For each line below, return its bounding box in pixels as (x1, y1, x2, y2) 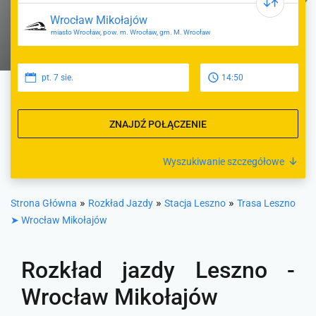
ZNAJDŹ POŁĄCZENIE (109, 118, 207, 130)
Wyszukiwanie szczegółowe (163, 156, 284, 167)
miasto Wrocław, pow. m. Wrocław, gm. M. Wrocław (51, 28, 211, 36)
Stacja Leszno (164, 197, 226, 209)
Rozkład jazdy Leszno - (21, 257, 295, 284)
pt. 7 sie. (42, 73, 73, 83)
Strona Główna (11, 197, 77, 209)
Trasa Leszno (237, 197, 296, 209)
